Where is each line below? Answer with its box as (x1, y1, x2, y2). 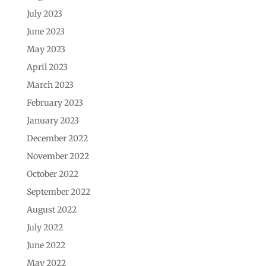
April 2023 (26, 61, 68, 72)
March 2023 (26, 79, 74, 90)
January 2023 (26, 115, 79, 126)
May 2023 (26, 43, 65, 55)
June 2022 (26, 239, 65, 251)
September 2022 (26, 186, 90, 197)
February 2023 (26, 97, 83, 108)
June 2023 (26, 26, 65, 37)
